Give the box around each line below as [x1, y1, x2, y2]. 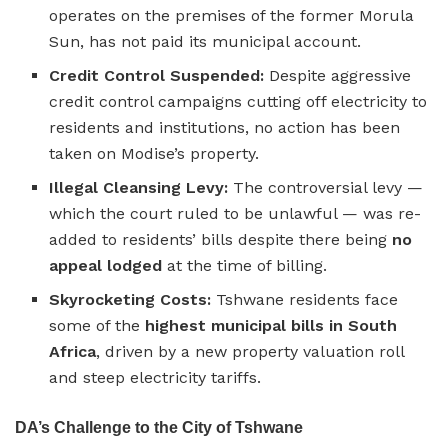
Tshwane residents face [211, 289, 399, 309]
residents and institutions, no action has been [49, 117, 401, 137]
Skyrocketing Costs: [49, 289, 212, 309]
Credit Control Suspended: [49, 65, 265, 85]
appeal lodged [49, 255, 163, 275]
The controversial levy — [228, 177, 424, 197]
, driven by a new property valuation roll [96, 341, 405, 361]
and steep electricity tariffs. [49, 367, 262, 387]
